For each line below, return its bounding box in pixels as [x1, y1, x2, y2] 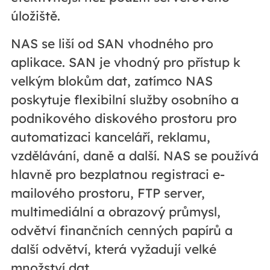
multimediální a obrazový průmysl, [10, 204, 221, 220]
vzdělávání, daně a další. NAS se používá [10, 148, 259, 164]
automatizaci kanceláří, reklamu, [10, 129, 210, 145]
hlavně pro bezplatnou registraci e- [10, 166, 225, 183]
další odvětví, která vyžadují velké [10, 241, 216, 257]
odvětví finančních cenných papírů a [10, 222, 233, 239]
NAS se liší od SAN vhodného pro [10, 36, 213, 52]
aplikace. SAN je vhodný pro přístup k [10, 54, 240, 71]
